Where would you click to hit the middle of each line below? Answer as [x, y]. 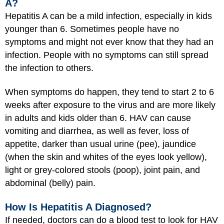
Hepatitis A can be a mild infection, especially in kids [108, 16]
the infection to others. [49, 68]
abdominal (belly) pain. [50, 183]
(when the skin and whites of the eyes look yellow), [106, 157]
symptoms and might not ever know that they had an [109, 42]
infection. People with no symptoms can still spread [107, 55]
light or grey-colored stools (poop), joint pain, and [102, 170]
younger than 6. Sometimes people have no [92, 29]
